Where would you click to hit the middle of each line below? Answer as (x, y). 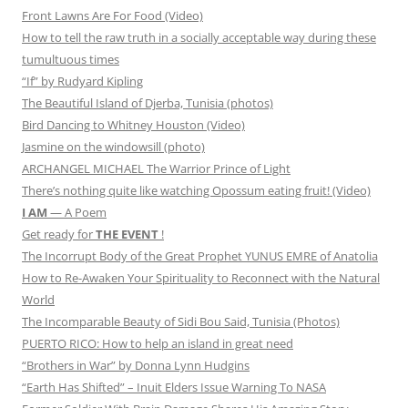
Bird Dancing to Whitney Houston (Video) (133, 125)
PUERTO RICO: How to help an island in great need (158, 344)
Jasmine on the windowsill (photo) (113, 147)
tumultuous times (71, 60)
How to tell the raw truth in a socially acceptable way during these (199, 38)
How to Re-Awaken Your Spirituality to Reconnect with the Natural (201, 278)
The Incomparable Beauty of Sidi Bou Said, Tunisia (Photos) (181, 322)
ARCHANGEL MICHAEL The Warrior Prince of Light (156, 169)
